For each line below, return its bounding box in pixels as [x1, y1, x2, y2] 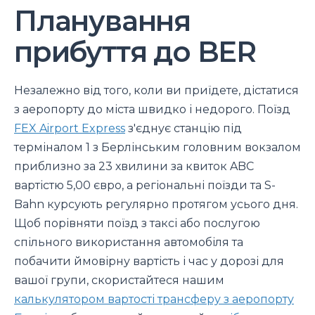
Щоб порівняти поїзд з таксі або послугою [14, 216, 260, 230]
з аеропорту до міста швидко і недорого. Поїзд [14, 102, 290, 116]
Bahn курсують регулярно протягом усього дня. [14, 197, 298, 211]
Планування [14, 3, 191, 38]
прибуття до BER [14, 34, 256, 69]
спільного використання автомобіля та [14, 235, 243, 249]
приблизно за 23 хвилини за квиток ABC [14, 159, 254, 173]
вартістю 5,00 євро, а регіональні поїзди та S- [14, 178, 276, 192]
